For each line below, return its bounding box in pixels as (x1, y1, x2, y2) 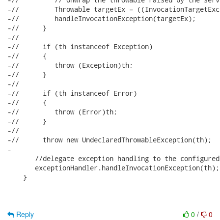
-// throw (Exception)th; (7, 60, 133, 70)
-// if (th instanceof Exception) (7, 42, 153, 51)
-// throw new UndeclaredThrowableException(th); (7, 135, 212, 144)
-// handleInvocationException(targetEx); (7, 14, 196, 23)
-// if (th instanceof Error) (7, 88, 137, 98)
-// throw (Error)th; (7, 107, 117, 116)
